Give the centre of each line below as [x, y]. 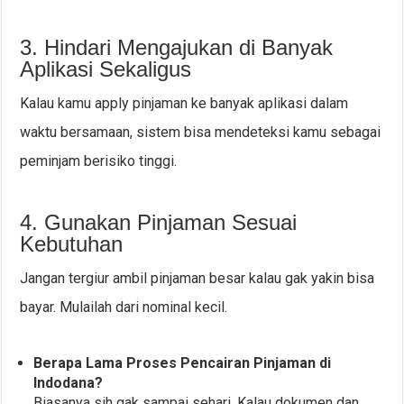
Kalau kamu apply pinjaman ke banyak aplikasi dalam [184, 104]
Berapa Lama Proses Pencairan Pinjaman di [183, 363]
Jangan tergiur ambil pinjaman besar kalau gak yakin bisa [197, 279]
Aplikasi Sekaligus [106, 69]
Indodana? [69, 383]
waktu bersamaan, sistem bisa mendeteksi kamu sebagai [201, 133]
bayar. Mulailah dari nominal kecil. [124, 308]
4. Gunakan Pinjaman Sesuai [159, 223]
